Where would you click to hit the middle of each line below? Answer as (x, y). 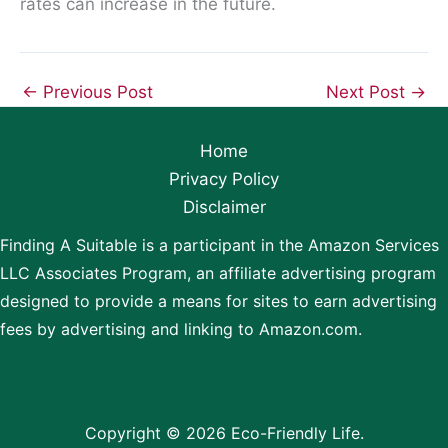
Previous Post (95, 92)
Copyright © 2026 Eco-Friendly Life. (224, 433)
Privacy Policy (224, 179)
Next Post (368, 92)
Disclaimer (224, 207)
